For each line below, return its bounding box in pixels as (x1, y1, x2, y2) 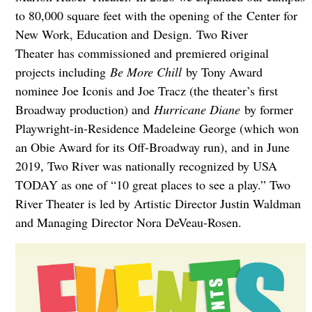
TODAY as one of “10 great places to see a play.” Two (15, 175, 290, 193)
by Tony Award (181, 63, 263, 80)
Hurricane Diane (153, 100, 240, 118)
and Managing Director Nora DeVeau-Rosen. (15, 213, 246, 231)
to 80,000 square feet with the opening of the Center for (15, 6, 297, 24)
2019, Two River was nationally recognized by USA (15, 157, 277, 174)
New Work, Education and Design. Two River (15, 25, 248, 42)
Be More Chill (109, 63, 182, 80)
